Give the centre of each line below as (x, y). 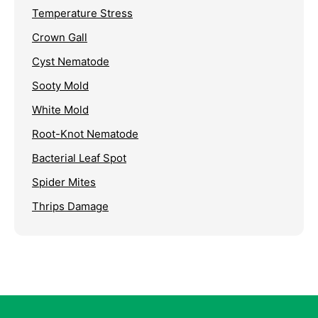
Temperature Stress (82, 13)
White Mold (60, 110)
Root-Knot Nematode (85, 134)
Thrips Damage (70, 207)
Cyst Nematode (71, 62)
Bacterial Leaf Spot (79, 158)
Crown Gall (60, 38)
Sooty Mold (60, 86)
